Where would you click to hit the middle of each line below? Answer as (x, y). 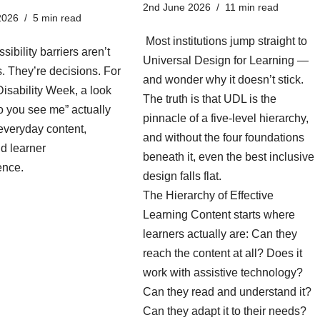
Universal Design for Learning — (226, 60)
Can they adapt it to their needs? (225, 311)
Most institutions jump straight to (225, 41)
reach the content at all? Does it (222, 253)
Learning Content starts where (219, 214)
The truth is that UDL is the (210, 99)
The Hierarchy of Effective (208, 195)
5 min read (57, 17)
